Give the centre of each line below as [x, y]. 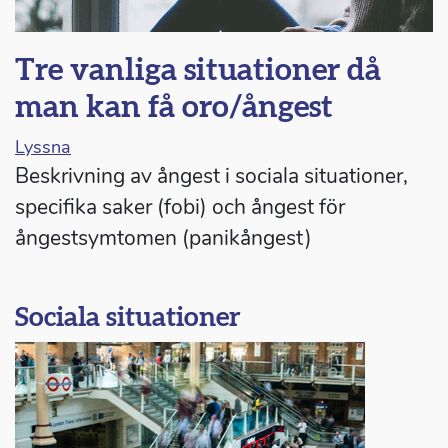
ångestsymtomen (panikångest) [163, 238]
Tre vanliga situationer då [198, 71]
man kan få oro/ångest [174, 108]
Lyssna [43, 147]
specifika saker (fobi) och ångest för [180, 207]
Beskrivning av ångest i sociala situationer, [211, 176]
